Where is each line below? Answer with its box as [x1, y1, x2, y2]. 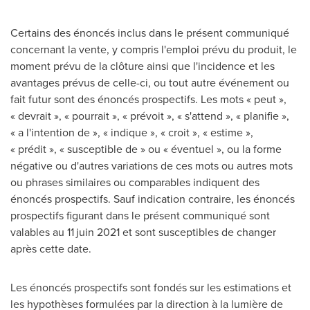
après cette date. [10, 241, 91, 256]
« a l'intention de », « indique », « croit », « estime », [10, 125, 253, 140]
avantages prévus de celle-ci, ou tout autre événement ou [10, 75, 289, 90]
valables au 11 [10, 224, 74, 239]
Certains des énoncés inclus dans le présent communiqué [10, 25, 289, 40]
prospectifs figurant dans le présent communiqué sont [10, 208, 270, 223]
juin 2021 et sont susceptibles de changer [76, 224, 276, 239]
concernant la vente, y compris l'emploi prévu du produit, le [10, 42, 297, 57]
